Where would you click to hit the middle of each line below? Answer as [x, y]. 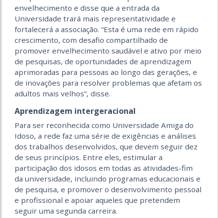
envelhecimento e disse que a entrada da [87, 8]
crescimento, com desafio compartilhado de [91, 40]
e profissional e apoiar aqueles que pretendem [97, 200]
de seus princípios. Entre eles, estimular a [89, 157]
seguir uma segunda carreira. [66, 210]
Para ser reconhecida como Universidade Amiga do [104, 125]
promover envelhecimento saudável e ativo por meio [108, 50]
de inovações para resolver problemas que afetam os [108, 82]
